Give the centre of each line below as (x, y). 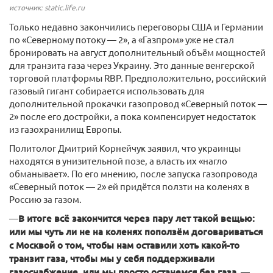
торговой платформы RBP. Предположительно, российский (138, 78)
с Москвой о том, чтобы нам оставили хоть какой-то (124, 245)
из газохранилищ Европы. (66, 129)
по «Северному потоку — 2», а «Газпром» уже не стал (122, 39)
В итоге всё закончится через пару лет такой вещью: (136, 218)
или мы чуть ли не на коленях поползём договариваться (136, 232)
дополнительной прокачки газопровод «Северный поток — (138, 103)
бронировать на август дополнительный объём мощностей (137, 52)
